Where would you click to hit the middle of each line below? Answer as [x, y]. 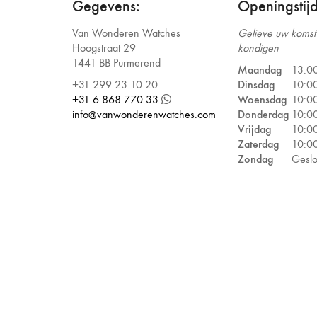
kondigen [258, 48]
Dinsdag [256, 84]
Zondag [255, 158]
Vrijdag [254, 129]
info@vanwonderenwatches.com [144, 114]
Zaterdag [258, 144]
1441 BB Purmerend [116, 63]
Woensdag [262, 99]
